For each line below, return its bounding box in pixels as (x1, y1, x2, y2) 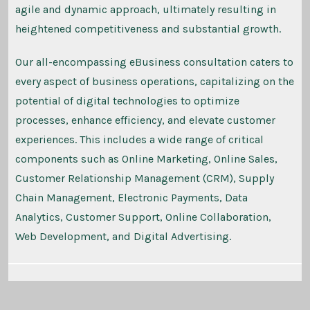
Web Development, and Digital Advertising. (15, 230, 231, 244)
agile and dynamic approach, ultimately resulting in (15, 3, 276, 17)
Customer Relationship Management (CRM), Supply (15, 172, 274, 185)
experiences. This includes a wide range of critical (15, 133, 264, 147)
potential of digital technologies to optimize (15, 94, 239, 108)
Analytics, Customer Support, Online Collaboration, (15, 210, 271, 224)
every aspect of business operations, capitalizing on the (15, 75, 294, 89)
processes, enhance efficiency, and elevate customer (15, 113, 275, 127)
